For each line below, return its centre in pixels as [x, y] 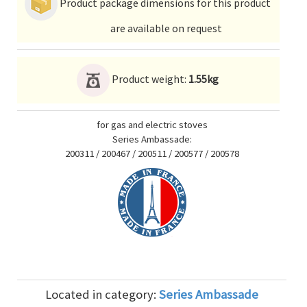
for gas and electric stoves [152, 125]
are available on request [166, 28]
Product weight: [149, 78]
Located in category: [102, 294]
